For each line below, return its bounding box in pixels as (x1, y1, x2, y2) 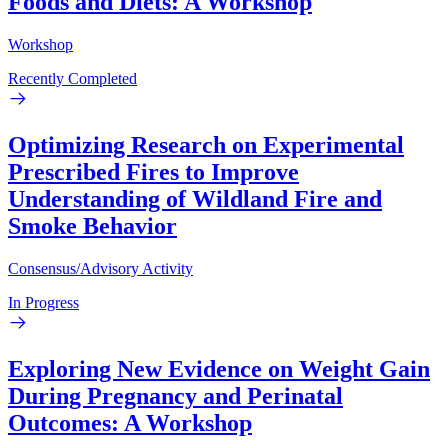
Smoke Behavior (8, 213, 177, 240)
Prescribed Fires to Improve (8, 159, 299, 186)
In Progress (8, 293, 79, 311)
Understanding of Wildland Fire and (8, 186, 382, 213)
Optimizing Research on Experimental (8, 132, 404, 159)
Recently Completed (8, 70, 137, 88)
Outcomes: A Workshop (8, 409, 252, 436)
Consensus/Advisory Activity (8, 259, 193, 277)
